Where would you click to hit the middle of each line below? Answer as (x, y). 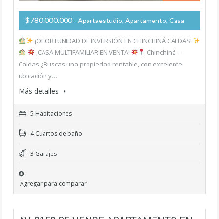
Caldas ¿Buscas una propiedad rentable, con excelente (100, 64)
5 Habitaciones (50, 114)
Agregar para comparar (53, 184)
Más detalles (40, 91)
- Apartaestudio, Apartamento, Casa (129, 20)
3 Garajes (43, 154)
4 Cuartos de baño (55, 134)
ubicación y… (38, 76)
